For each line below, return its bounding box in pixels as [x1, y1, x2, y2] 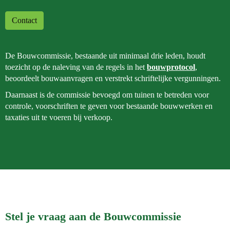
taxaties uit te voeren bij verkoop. [5, 113, 112, 122]
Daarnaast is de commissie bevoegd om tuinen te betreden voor [5, 90, 209, 99]
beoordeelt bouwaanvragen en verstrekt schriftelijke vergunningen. [5, 74, 221, 83]
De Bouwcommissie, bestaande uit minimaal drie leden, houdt [5, 51, 205, 60]
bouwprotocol [147, 63, 195, 71]
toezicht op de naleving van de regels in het [5, 63, 147, 71]
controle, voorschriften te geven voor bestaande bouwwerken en [5, 102, 213, 110]
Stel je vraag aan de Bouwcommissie [5, 210, 181, 223]
